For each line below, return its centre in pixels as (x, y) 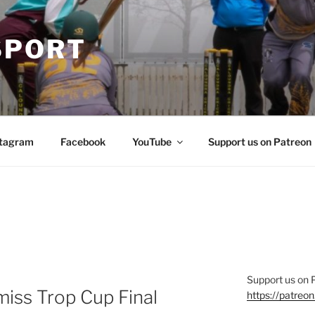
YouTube (152, 141)
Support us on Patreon (259, 141)
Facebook (83, 141)
